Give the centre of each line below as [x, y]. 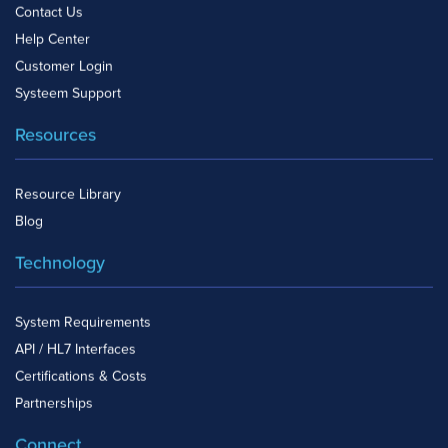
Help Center [52, 39]
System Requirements [83, 322]
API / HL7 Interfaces [75, 349]
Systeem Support [68, 93]
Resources [55, 134]
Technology [60, 262]
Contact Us [49, 12]
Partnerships [54, 403]
